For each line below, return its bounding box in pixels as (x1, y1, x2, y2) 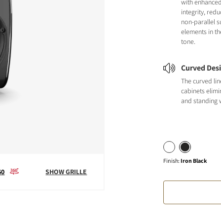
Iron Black (181, 157, 207, 164)
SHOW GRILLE (45, 167, 87, 176)
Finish (163, 157, 179, 164)
